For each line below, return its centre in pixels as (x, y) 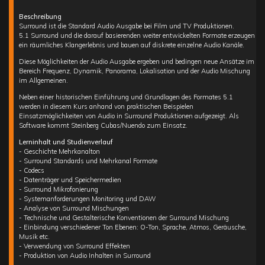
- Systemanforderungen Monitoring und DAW (87, 199)
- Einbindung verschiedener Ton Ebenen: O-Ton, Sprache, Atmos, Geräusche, (132, 227)
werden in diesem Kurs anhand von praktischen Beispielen (106, 107)
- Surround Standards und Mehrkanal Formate (88, 161)
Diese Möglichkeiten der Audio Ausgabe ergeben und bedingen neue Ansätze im (136, 62)
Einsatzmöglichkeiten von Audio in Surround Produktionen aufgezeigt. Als (129, 116)
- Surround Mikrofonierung (58, 190)
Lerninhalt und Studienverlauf (66, 142)
